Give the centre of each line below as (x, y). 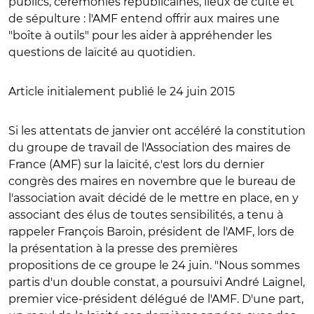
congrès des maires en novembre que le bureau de (152, 181)
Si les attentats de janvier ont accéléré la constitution (157, 131)
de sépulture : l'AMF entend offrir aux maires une (144, 19)
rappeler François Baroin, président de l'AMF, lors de (151, 232)
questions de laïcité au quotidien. (102, 52)
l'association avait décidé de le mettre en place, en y (153, 198)
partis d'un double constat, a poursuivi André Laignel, (157, 282)
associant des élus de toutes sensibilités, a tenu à (146, 215)
